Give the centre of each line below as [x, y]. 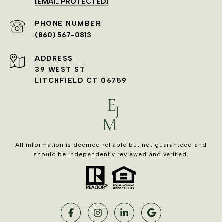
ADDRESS [54, 58]
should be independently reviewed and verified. [111, 154]
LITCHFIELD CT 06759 [81, 80]
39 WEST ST [60, 69]
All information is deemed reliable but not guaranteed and [111, 144]
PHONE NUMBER [68, 23]
